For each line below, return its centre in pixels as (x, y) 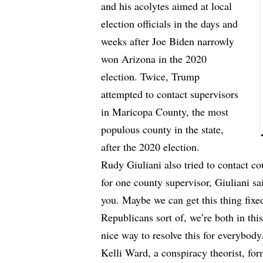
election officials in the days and (170, 24)
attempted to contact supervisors (170, 94)
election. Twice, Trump (151, 77)
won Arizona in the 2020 (154, 59)
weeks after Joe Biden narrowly (168, 41)
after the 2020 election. (151, 147)
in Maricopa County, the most (165, 112)
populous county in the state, (163, 129)
